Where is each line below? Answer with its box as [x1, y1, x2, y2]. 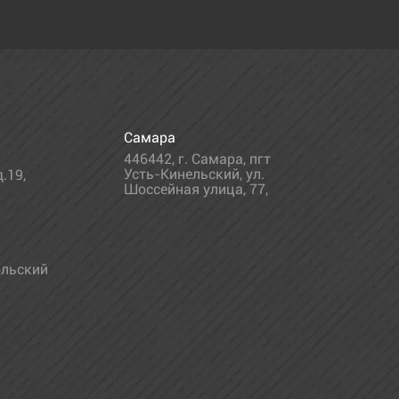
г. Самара [177, 150, 243, 167]
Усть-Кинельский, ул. [123, 165, 265, 183]
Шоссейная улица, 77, [123, 180, 268, 198]
